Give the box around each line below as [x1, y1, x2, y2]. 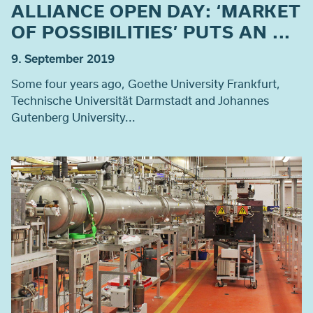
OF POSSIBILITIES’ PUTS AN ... [11, 19, 291, 43]
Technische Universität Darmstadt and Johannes [11, 92, 269, 108]
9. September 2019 [11, 50, 115, 66]
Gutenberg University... [11, 108, 136, 125]
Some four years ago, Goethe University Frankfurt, [11, 75, 280, 92]
